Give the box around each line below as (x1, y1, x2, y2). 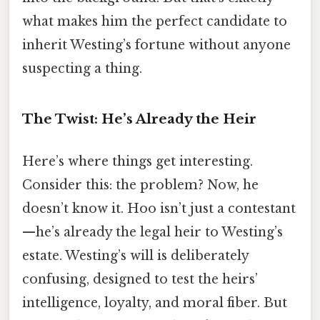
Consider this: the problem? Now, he (22, 176, 259, 193)
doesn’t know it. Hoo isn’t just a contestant (22, 200, 296, 216)
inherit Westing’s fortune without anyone (22, 36, 291, 53)
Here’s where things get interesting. (22, 153, 253, 169)
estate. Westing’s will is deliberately (22, 247, 249, 264)
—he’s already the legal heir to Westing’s (22, 224, 283, 240)
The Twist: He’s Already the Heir (22, 110, 256, 127)
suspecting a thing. (22, 60, 142, 76)
